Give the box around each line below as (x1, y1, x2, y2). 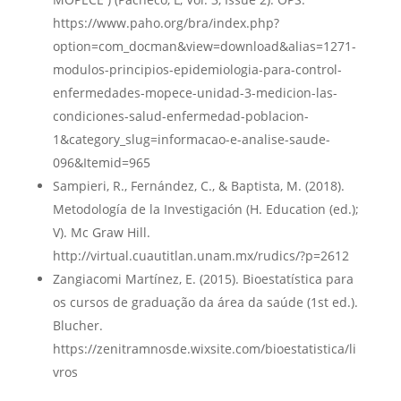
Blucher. (52, 316, 103, 334)
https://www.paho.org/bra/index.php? (52, 13, 279, 31)
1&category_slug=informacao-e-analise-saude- (52, 130, 330, 148)
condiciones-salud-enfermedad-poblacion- (52, 107, 309, 124)
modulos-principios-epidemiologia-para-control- (52, 60, 342, 78)
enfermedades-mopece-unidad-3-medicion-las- (52, 83, 337, 101)
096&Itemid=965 (52, 153, 150, 171)
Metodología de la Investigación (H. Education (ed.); (52, 200, 359, 218)
